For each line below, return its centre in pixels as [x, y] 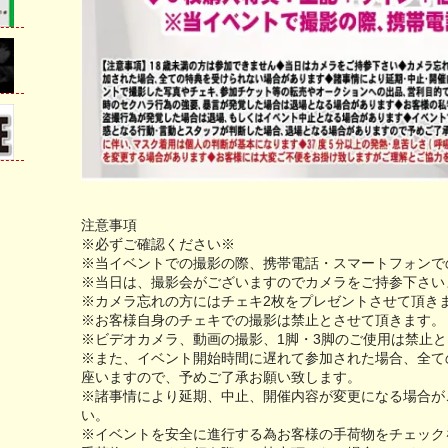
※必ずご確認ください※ [158, 244]
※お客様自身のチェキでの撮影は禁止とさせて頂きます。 [263, 320]
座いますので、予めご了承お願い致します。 [221, 377]
